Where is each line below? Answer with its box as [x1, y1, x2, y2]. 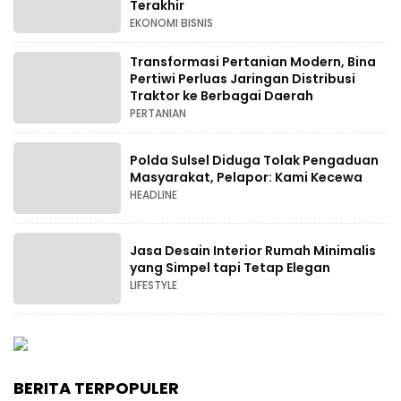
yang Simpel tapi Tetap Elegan [130, 259, 330, 277]
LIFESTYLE [130, 277, 177, 293]
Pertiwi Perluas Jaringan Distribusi [130, 69, 355, 88]
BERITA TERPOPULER [13, 377, 179, 399]
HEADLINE [130, 187, 177, 202]
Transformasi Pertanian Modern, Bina [130, 52, 376, 71]
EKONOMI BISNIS [130, 14, 213, 30]
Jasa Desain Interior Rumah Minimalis [130, 242, 376, 260]
